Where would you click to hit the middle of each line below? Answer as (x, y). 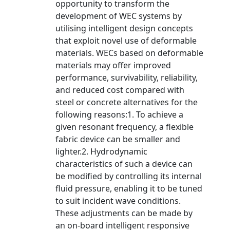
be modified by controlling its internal (129, 176)
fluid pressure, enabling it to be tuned (129, 188)
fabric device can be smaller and (118, 139)
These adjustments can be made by (124, 213)
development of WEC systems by (119, 16)
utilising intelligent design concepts (124, 28)
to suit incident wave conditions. (118, 201)
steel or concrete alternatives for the (127, 102)
